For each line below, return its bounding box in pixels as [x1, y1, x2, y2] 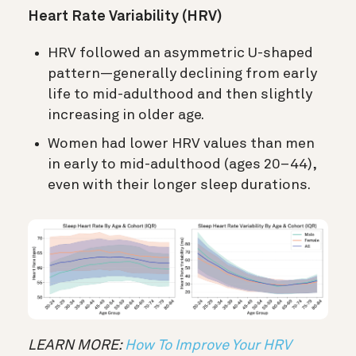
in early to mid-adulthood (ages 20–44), [48, 157, 316, 172]
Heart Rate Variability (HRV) [28, 10, 222, 25]
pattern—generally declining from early [48, 67, 317, 82]
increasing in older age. [48, 108, 204, 123]
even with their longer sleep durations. [48, 178, 311, 193]
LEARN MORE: [28, 339, 125, 354]
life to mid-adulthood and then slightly [48, 87, 312, 103]
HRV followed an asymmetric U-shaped [48, 46, 313, 61]
